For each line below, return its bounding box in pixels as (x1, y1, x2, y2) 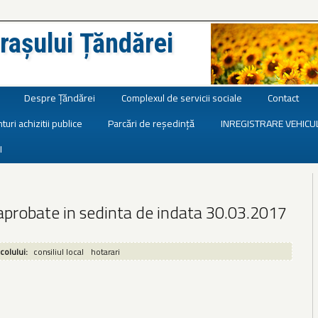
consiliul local (33, 245, 84, 258)
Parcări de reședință (108, 115, 195, 131)
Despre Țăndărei (24, 89, 96, 105)
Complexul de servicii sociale (121, 89, 242, 105)
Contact (268, 89, 300, 105)
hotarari (90, 245, 120, 258)
